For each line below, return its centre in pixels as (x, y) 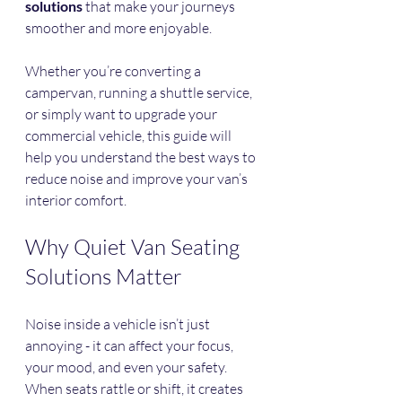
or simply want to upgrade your (122, 114)
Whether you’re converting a (114, 71)
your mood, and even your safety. (127, 367)
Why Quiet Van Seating (135, 247)
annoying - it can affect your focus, (131, 346)
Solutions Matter (104, 277)
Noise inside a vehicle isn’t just (119, 324)
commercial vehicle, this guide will (130, 136)
